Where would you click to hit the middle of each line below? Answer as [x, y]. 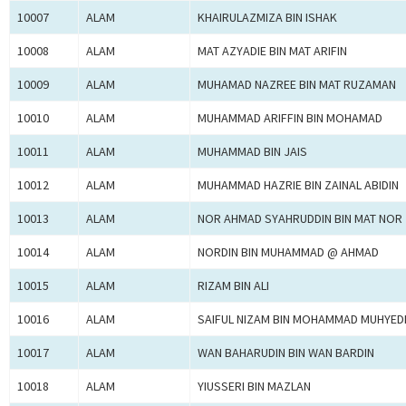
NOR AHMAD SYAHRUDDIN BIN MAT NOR [300, 219]
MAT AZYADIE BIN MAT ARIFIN [272, 51]
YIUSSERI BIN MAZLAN [254, 387]
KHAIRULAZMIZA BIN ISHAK [267, 18]
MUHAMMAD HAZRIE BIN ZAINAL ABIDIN [298, 185]
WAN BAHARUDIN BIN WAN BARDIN [286, 353]
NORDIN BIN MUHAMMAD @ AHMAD [288, 252]
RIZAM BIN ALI [233, 286]
